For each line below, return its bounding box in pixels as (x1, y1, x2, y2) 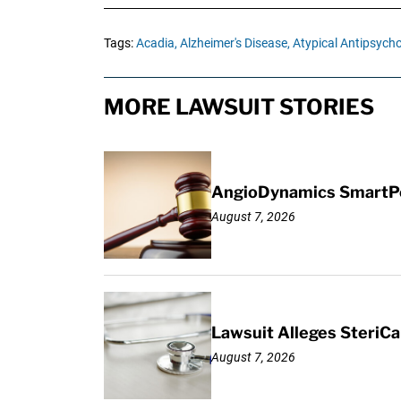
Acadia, (135, 35, 177, 50)
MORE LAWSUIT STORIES (103, 93, 374, 120)
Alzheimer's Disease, (179, 35, 290, 50)
